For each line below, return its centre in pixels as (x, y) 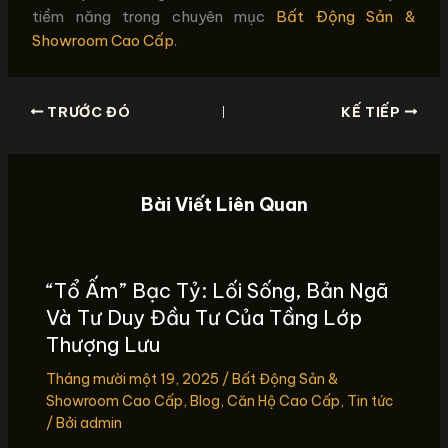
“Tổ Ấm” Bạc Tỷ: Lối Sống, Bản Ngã (217, 290)
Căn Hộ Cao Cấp (283, 400)
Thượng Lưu (102, 344)
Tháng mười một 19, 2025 (133, 378)
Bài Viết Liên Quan (224, 205)
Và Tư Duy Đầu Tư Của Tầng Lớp (203, 317)
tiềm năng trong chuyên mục (154, 17)
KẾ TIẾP (372, 111)
